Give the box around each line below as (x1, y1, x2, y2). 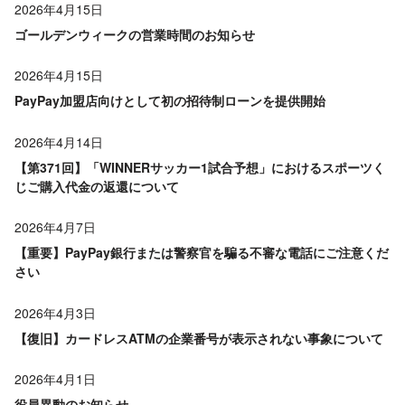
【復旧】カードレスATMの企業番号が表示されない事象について (14, 328, 383, 347)
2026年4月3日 (14, 303, 96, 322)
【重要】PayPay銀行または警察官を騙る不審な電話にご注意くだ (14, 243, 389, 262)
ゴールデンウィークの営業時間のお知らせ (14, 24, 255, 43)
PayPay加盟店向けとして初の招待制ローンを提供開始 (14, 91, 325, 110)
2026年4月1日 (14, 370, 96, 389)
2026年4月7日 (14, 218, 96, 237)
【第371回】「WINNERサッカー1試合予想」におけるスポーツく (14, 157, 385, 176)
